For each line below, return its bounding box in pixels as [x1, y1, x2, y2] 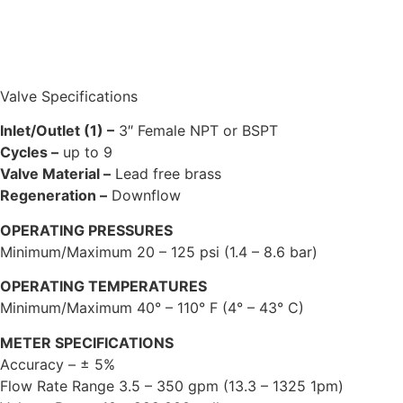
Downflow [107, 186, 181, 205]
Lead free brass [111, 165, 221, 184]
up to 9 [58, 143, 112, 162]
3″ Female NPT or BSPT [114, 121, 278, 140]
